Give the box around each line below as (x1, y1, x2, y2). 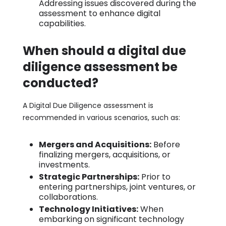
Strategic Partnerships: (38, 171, 139, 183)
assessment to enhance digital (38, 7, 160, 19)
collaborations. (38, 191, 98, 203)
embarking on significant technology (38, 213, 184, 225)
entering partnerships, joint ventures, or (38, 181, 196, 193)
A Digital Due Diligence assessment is (22, 100, 153, 110)
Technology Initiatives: (38, 203, 138, 215)
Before (151, 138, 180, 150)
